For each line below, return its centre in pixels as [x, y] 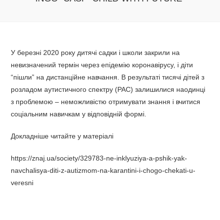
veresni [22, 183]
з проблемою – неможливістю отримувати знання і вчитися [106, 102]
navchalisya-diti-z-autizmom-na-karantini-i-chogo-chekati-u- [103, 170]
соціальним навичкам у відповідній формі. [80, 114]
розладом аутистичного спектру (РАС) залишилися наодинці [108, 89]
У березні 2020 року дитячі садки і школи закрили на [96, 53]
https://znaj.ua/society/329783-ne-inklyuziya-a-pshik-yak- [99, 158]
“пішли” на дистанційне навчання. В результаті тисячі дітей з [108, 77]
